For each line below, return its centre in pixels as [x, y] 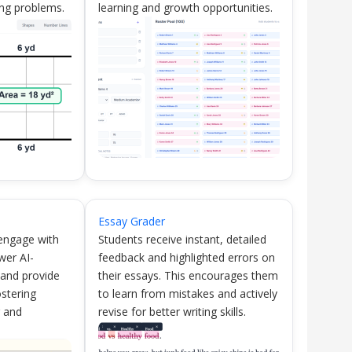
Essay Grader [131, 221]
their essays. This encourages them [188, 275]
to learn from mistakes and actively [187, 293]
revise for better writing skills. [172, 312]
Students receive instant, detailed [182, 239]
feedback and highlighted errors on [186, 257]
